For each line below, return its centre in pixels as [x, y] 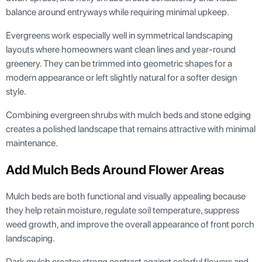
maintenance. [32, 143]
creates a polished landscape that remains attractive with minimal [131, 129]
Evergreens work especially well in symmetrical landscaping [119, 36]
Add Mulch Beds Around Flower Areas [115, 170]
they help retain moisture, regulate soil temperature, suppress [123, 211]
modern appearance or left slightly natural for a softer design [121, 78]
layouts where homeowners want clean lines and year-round [121, 50]
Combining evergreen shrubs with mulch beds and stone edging [128, 115]
